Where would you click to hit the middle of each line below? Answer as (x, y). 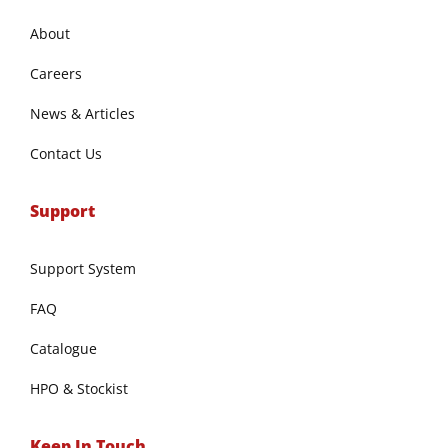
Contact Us (66, 153)
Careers (56, 73)
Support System (83, 268)
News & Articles (82, 113)
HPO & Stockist (79, 388)
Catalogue (63, 348)
